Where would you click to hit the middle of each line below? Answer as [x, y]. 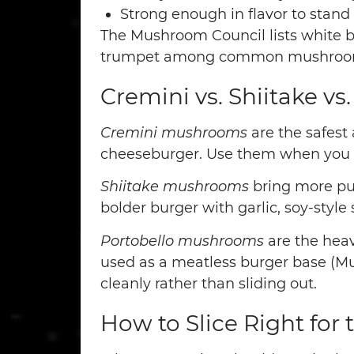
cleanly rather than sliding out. [209, 283]
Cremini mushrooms [174, 133]
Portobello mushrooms [182, 241]
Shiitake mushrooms [175, 187]
